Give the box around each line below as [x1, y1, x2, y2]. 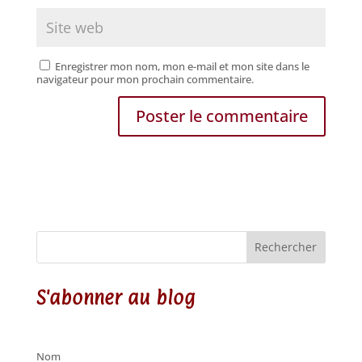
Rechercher [255, 239, 318, 255]
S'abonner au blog [36, 285, 196, 309]
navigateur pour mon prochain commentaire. [36, 71, 254, 86]
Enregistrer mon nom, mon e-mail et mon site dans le [54, 58, 309, 74]
